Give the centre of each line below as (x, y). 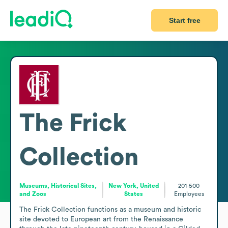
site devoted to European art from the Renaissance (101, 219)
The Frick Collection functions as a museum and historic (110, 209)
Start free (184, 20)
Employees (189, 194)
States (134, 194)
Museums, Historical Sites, (58, 186)
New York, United (134, 186)
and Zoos (33, 194)
